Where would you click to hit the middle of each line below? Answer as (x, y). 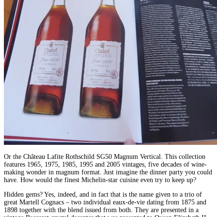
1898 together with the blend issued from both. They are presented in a (101, 210)
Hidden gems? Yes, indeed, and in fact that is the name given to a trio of (103, 194)
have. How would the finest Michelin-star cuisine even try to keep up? (100, 180)
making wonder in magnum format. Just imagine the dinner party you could (108, 172)
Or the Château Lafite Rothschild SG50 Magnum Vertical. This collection (105, 157)
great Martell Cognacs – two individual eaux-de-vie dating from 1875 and (105, 202)
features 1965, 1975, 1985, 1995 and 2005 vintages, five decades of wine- (105, 165)
